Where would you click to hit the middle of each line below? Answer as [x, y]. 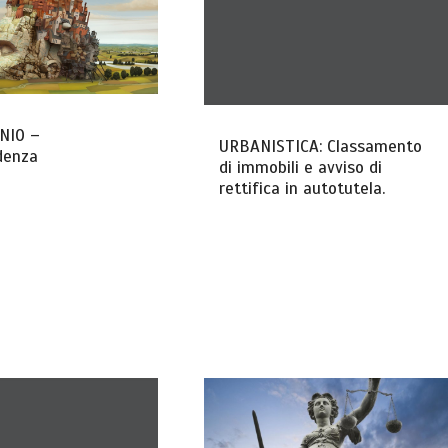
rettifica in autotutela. [301, 189]
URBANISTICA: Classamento [320, 147]
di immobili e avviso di [300, 168]
